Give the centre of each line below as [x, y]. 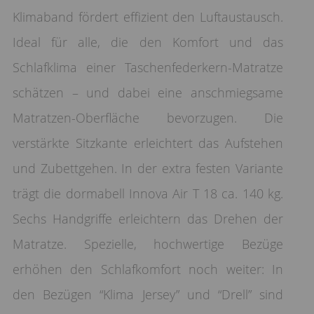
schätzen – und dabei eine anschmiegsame [148, 92]
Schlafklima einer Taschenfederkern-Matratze [148, 67]
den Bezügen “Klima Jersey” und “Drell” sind [148, 294]
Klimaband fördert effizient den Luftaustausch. [148, 16]
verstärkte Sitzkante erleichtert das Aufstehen [148, 143]
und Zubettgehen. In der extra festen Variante [148, 168]
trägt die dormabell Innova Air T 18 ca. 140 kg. [148, 193]
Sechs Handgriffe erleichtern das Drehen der [148, 218]
